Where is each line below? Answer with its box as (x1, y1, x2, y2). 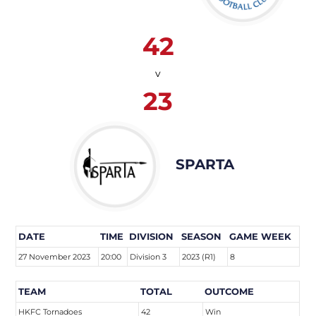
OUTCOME (205, 286, 255, 297)
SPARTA (175, 155, 234, 173)
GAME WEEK (229, 231, 292, 242)
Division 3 (130, 252, 167, 262)
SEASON (181, 231, 222, 242)
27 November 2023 (18, 252, 91, 262)
